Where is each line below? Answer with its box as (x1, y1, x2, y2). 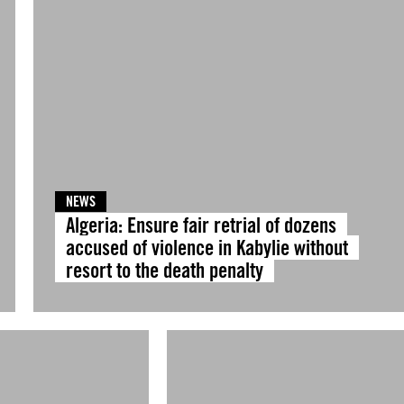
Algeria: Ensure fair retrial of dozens (65, 213, 336, 237)
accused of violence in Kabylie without (65, 235, 348, 260)
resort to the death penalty (65, 258, 263, 282)
